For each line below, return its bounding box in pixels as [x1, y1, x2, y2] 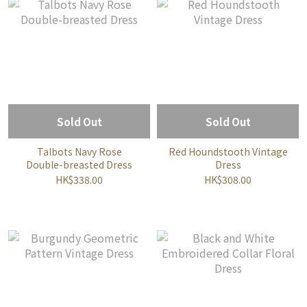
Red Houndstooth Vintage [168, 145, 288, 158]
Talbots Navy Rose [36, 145, 122, 158]
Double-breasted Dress [26, 158, 132, 171]
